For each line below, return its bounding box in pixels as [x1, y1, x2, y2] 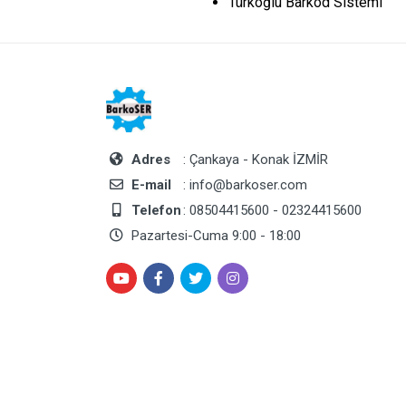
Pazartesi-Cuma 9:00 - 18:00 [128, 227, 301, 244]
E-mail [131, 177, 171, 193]
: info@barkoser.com [179, 177, 307, 193]
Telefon [131, 202, 181, 218]
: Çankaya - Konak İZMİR [179, 151, 328, 168]
